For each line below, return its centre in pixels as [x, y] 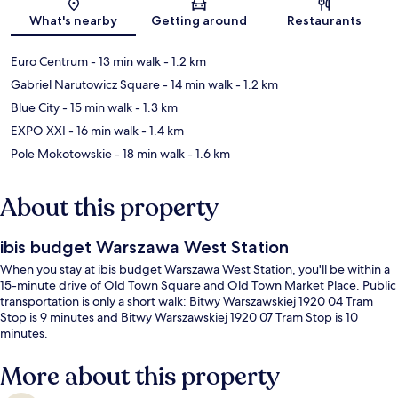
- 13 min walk [124, 62]
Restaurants [325, 21]
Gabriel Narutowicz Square [85, 85]
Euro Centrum [49, 62]
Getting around [199, 21]
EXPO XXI [38, 131]
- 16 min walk [102, 131]
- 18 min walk [148, 154]
